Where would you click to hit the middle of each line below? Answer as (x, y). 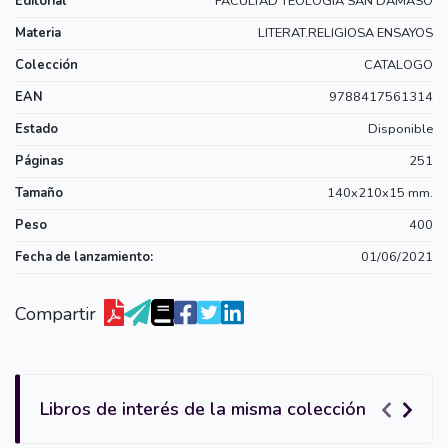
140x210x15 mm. (380, 192)
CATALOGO (398, 64)
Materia (38, 32)
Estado (36, 128)
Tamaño (39, 192)
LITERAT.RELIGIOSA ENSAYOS (345, 32)
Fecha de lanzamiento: (84, 256)
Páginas (39, 160)
